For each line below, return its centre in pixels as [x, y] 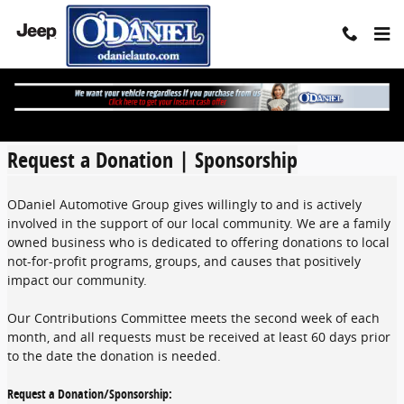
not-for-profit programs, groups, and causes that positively [184, 261]
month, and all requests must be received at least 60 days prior [199, 337]
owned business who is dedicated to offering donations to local [198, 242]
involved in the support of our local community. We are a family [199, 223]
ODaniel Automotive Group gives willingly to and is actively [184, 204]
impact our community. [83, 280]
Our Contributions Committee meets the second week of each [193, 318]
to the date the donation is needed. [119, 356]
